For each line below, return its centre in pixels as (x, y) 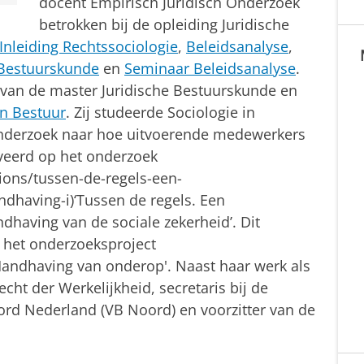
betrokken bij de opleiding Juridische (164, 25)
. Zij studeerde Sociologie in (160, 113)
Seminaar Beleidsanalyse (210, 69)
